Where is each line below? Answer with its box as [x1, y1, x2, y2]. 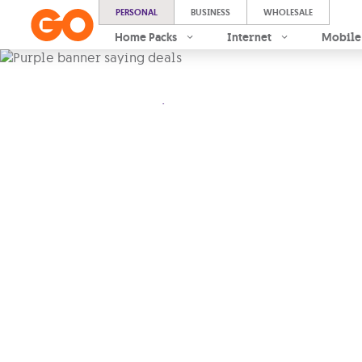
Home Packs [115, 30, 177, 44]
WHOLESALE [263, 6, 313, 18]
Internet [227, 30, 271, 44]
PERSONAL [116, 6, 158, 18]
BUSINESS [191, 6, 230, 18]
